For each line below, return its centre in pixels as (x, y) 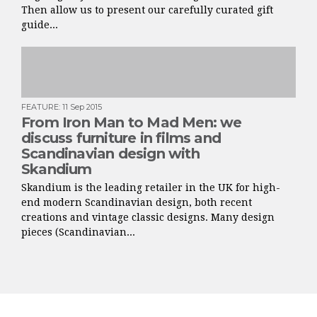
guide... (40, 25)
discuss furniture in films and (121, 138)
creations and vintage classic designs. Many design (148, 217)
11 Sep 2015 (82, 107)
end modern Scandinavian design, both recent (137, 202)
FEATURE (40, 107)
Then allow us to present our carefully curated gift (147, 10)
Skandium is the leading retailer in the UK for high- (151, 188)
